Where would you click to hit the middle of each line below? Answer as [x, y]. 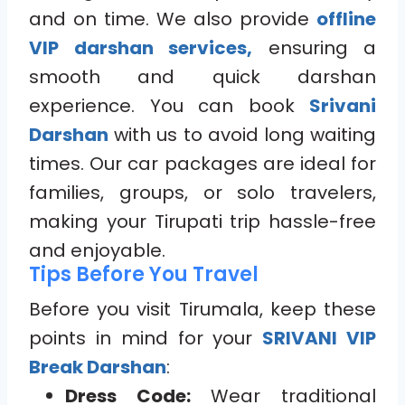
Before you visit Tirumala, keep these [202, 309]
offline [346, 19]
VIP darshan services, [141, 47]
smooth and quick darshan [202, 76]
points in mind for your [146, 338]
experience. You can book [169, 105]
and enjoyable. [97, 250]
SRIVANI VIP [320, 338]
